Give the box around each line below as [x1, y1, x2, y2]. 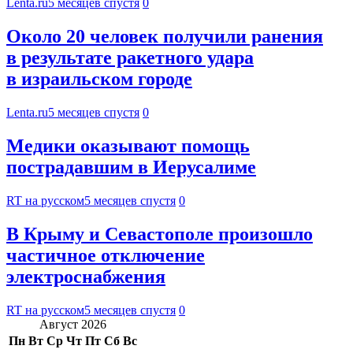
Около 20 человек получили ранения [6, 26, 323, 47]
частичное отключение [6, 244, 205, 266]
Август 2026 [39, 317, 106, 331]
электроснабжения [6, 266, 165, 287]
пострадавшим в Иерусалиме [6, 157, 256, 178]
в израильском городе [6, 69, 192, 90]
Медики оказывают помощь [6, 136, 250, 157]
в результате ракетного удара [6, 47, 254, 69]
